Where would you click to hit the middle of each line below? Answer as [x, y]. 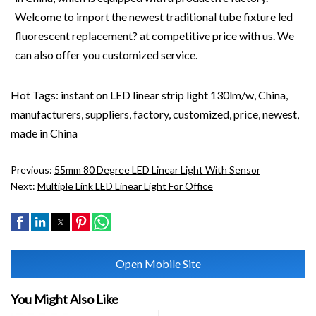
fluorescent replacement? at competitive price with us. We [154, 36]
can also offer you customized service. [106, 55]
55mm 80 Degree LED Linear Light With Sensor [157, 170]
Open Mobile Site [158, 263]
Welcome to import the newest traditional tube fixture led [154, 17]
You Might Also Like [65, 299]
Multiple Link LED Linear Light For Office [125, 186]
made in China [44, 133]
